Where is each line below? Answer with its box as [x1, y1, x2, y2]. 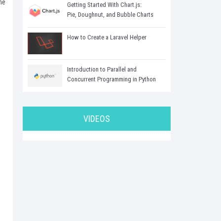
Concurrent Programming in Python [67, 75, 156, 83]
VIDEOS [83, 113, 110, 124]
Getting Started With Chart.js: [67, 1, 142, 8]
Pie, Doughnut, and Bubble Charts [67, 11, 153, 18]
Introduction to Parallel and [67, 66, 137, 74]
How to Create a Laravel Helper [67, 34, 147, 41]
